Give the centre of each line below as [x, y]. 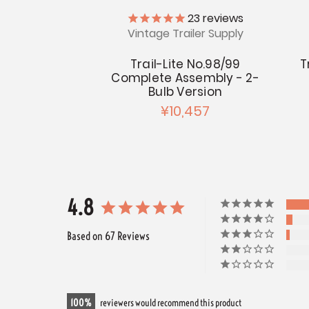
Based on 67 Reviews [108, 236]
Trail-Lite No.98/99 [185, 64]
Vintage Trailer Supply [185, 33]
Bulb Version [186, 91]
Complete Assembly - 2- [185, 78]
